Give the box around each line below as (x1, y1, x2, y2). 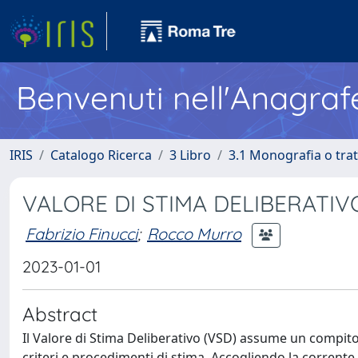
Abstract (22, 302, 97, 326)
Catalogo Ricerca (50, 146, 152, 164)
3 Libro (169, 146, 211, 164)
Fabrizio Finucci (26, 223, 137, 244)
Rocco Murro (147, 223, 241, 244)
